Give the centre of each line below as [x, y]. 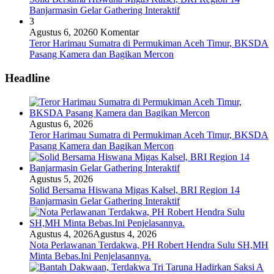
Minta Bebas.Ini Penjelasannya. [90, 256]
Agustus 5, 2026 [61, 179]
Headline [27, 78]
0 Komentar [116, 32]
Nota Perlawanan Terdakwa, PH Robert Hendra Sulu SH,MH [149, 245]
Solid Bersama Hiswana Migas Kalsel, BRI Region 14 [135, 190]
